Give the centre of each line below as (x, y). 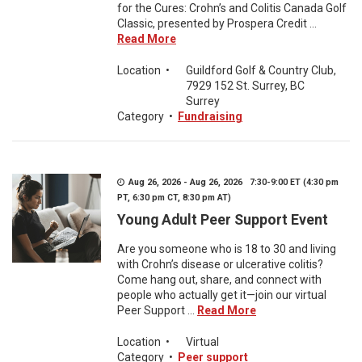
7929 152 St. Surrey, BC (245, 86)
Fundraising (210, 116)
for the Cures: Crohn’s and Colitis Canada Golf (232, 8)
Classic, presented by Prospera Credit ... (217, 23)
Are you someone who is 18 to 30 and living (227, 249)
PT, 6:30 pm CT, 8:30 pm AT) (174, 198)
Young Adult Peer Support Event (223, 220)
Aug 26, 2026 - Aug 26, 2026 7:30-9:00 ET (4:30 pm (232, 182)
